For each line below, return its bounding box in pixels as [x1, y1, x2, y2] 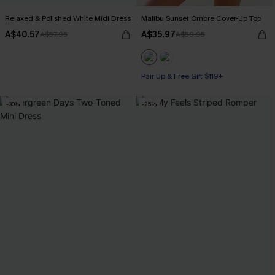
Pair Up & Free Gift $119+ [141, 71, 223, 81]
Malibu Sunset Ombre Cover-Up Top [141, 14, 261, 23]
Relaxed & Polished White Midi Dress [5, 14, 131, 23]
